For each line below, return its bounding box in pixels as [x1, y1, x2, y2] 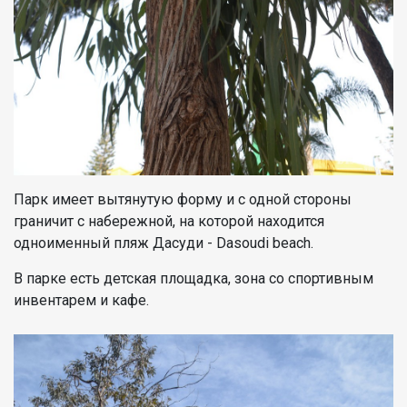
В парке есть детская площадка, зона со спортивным [14, 269, 373, 287]
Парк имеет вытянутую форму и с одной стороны [14, 190, 352, 208]
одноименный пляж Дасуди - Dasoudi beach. [14, 233, 317, 252]
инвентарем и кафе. [14, 291, 153, 309]
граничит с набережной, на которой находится [14, 212, 324, 230]
